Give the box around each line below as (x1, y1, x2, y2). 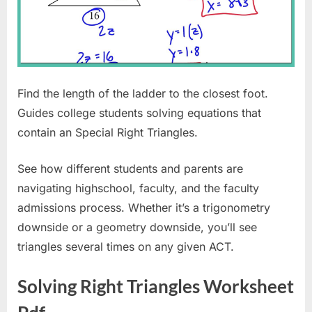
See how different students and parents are (17, 161, 243, 175)
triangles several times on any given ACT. (17, 239, 234, 253)
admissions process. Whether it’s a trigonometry (17, 200, 270, 214)
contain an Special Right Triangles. (17, 125, 198, 139)
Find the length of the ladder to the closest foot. (17, 86, 268, 100)
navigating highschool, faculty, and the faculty (17, 180, 259, 195)
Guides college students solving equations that (17, 105, 261, 120)
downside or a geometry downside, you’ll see (17, 219, 257, 234)
